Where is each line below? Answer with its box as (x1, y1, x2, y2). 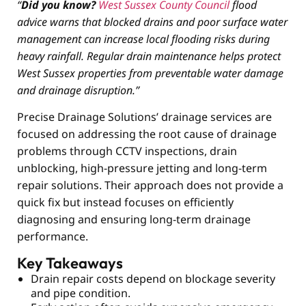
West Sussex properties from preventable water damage (17, 65, 283, 81)
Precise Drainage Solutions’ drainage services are (17, 109, 272, 124)
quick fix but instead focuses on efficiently (17, 194, 234, 210)
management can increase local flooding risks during (17, 31, 270, 46)
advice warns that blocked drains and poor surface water (17, 14, 288, 29)
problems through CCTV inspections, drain (17, 143, 237, 158)
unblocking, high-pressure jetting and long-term (17, 160, 267, 176)
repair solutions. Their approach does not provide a (17, 177, 283, 193)
